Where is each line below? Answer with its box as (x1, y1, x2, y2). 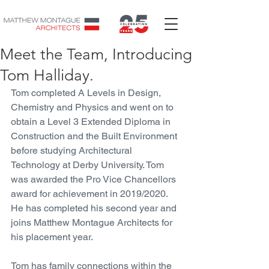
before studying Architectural (11, 145, 134, 156)
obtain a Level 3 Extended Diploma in (11, 116, 173, 127)
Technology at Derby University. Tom (11, 159, 166, 171)
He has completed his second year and (11, 202, 179, 214)
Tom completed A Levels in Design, (11, 87, 163, 98)
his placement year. (11, 231, 95, 243)
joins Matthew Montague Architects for (11, 217, 175, 228)
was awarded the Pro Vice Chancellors (11, 174, 178, 185)
